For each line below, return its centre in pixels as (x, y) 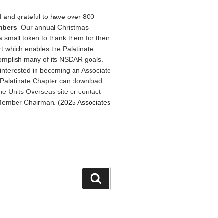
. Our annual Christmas (53, 27)
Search (115, 178)
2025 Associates (85, 102)
